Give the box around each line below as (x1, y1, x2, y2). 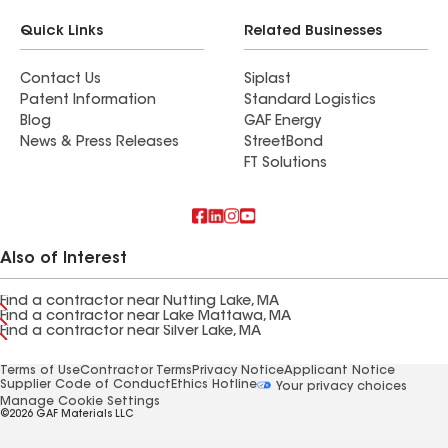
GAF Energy (244, 115, 321, 129)
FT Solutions (244, 157, 327, 171)
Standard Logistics (244, 94, 376, 108)
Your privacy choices (273, 380, 408, 393)
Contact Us (20, 73, 101, 87)
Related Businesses (244, 25, 382, 39)
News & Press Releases (20, 136, 179, 150)
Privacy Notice (192, 365, 284, 377)
